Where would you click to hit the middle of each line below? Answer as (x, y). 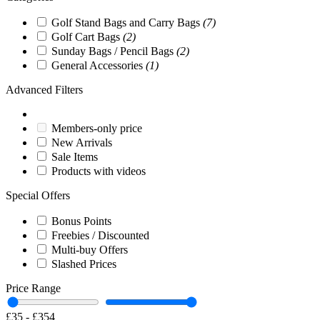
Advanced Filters (44, 90)
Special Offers (38, 196)
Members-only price (97, 129)
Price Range (33, 289)
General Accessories (99, 66)
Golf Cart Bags (87, 37)
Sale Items (75, 157)
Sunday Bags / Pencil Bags (114, 51)
